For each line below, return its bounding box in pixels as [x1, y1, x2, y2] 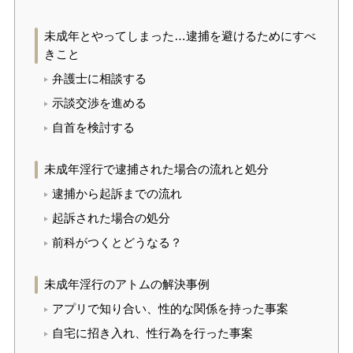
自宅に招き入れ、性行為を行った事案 [52, 327, 254, 340]
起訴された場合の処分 [52, 212, 171, 225]
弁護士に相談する [52, 72, 147, 86]
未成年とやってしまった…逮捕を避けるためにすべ [43, 30, 316, 43]
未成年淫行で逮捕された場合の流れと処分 [43, 163, 269, 176]
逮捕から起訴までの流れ [52, 188, 183, 201]
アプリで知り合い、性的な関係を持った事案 [52, 303, 289, 316]
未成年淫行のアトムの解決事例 [43, 278, 210, 292]
